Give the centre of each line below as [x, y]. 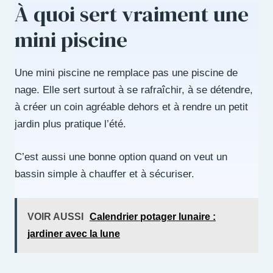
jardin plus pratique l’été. [70, 124]
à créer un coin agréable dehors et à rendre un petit [131, 107]
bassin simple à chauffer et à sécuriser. [105, 174]
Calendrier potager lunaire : [153, 217]
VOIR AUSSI [55, 217]
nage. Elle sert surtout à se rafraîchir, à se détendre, [134, 90]
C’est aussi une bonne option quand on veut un [121, 157]
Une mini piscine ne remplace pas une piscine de [126, 73]
